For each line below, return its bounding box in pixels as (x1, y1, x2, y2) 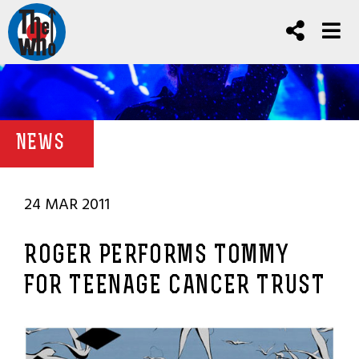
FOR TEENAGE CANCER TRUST (24, 274, 325, 300)
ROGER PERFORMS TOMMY (24, 244, 291, 269)
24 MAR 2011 (24, 192, 110, 217)
